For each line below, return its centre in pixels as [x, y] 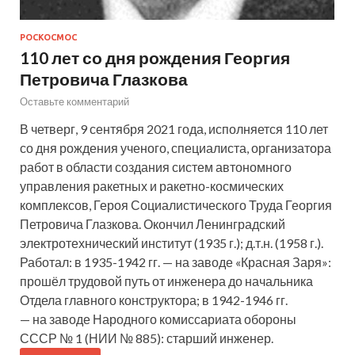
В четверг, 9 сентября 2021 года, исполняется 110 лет [174, 129]
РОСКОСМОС [48, 38]
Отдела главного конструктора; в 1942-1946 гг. [154, 300]
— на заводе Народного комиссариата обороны [158, 319]
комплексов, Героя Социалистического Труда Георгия [176, 205]
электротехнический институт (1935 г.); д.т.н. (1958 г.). [172, 243]
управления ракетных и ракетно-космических [152, 186]
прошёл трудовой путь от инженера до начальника [166, 281]
